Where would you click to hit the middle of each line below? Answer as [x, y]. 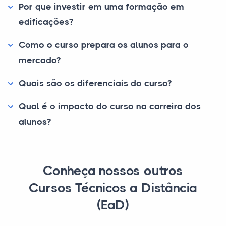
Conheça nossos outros [113, 171]
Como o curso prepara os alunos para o [104, 45]
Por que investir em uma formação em [101, 7]
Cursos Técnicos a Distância [113, 188]
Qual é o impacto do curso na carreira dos [110, 106]
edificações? [46, 22]
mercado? [40, 60]
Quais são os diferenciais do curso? [95, 83]
